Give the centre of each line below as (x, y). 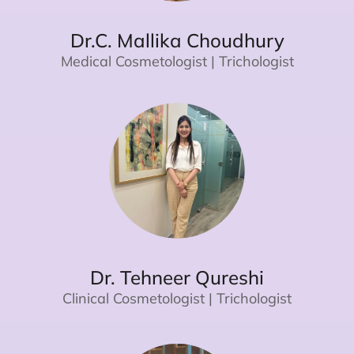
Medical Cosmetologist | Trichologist (177, 61)
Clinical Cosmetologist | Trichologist (177, 298)
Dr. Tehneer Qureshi (177, 277)
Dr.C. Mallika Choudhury (177, 40)
